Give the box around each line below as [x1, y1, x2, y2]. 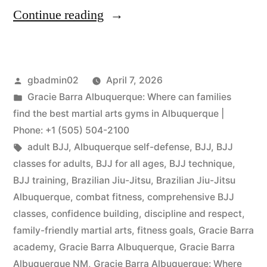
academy [13, 241, 54, 253]
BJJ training [13, 175, 66, 187]
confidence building [51, 208, 139, 220]
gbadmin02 [27, 74, 79, 86]
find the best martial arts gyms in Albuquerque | [13, 108, 224, 120]
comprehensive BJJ [147, 191, 234, 203]
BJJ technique [169, 158, 232, 170]
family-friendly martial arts [13, 225, 132, 237]
